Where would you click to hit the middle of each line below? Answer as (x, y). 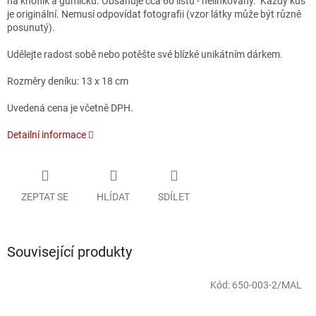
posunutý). (32, 28)
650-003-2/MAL (267, 285)
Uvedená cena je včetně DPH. (70, 108)
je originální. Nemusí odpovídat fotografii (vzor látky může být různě (154, 14)
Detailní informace (47, 135)
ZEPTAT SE (45, 196)
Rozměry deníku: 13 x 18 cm (69, 81)
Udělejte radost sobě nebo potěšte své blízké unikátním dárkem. (146, 55)
